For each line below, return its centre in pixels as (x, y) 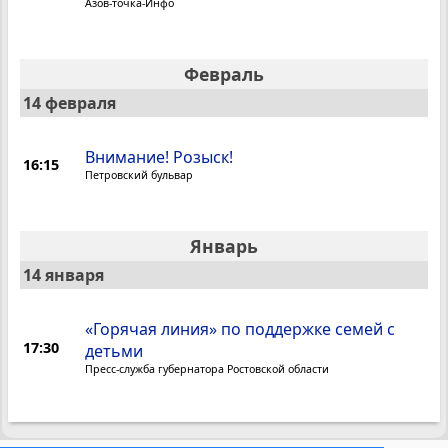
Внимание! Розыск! (159, 157)
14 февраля (69, 103)
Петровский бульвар (139, 175)
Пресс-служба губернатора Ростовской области (207, 369)
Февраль (224, 74)
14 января (63, 275)
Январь (224, 246)
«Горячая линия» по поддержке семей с (240, 329)
